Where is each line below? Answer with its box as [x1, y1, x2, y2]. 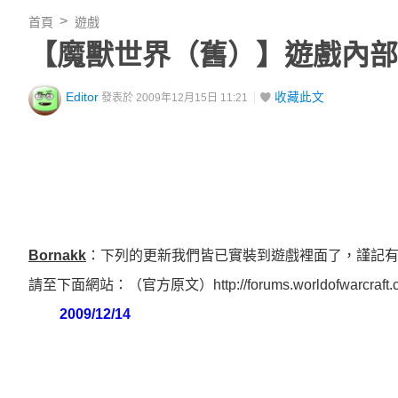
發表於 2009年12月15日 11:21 [101, 92, 248, 104]
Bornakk [28, 248, 86, 264]
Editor [66, 91, 99, 104]
